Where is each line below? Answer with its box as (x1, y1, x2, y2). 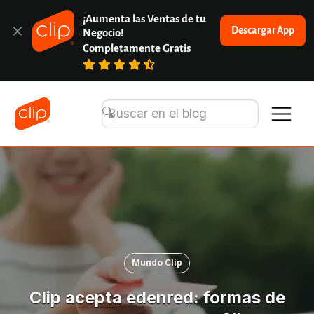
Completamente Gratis (83, 43, 191, 55)
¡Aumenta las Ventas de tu (83, 13, 207, 25)
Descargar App (231, 25, 294, 36)
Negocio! (83, 27, 124, 39)
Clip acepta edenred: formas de (29, 287, 285, 308)
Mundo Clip (132, 257, 182, 268)
